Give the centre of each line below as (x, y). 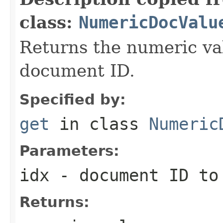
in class (99, 124)
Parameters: (69, 151)
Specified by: (73, 99)
